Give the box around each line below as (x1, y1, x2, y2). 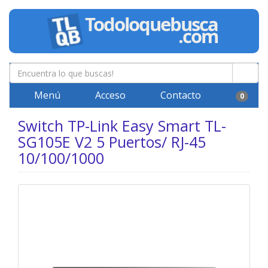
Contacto (158, 89, 201, 102)
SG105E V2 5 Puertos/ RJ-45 (18, 132, 206, 152)
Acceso (93, 89, 126, 102)
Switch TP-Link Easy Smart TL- (18, 115, 226, 136)
